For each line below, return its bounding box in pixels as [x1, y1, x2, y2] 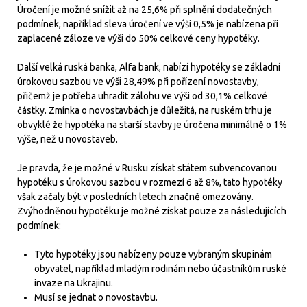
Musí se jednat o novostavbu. [34, 291, 158, 303]
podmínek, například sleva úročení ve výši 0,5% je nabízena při [17, 18, 278, 29]
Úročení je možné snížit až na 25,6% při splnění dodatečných [17, 3, 272, 15]
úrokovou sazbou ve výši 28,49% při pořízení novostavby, [17, 75, 259, 87]
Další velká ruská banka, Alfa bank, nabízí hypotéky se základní [17, 61, 280, 73]
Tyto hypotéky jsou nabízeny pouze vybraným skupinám [34, 248, 272, 260]
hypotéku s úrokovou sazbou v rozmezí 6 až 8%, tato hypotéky [17, 176, 282, 188]
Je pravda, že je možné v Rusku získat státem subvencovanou [17, 162, 277, 173]
